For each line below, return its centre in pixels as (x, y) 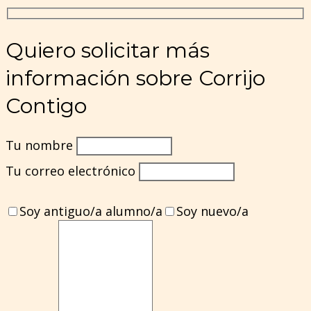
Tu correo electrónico (72, 171)
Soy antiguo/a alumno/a (91, 211)
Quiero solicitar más (108, 50)
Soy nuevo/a (212, 211)
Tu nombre (41, 145)
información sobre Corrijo (135, 78)
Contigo (46, 106)
